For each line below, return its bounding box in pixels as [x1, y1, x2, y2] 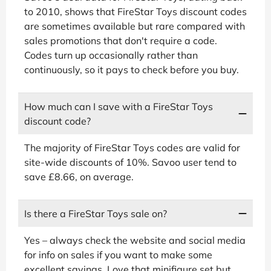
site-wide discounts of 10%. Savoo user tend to [24, 155, 237, 168]
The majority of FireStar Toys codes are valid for [24, 141, 240, 154]
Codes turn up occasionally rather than [24, 48, 198, 61]
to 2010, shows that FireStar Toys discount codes [24, 5, 247, 18]
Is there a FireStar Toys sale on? [24, 207, 167, 220]
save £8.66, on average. [24, 170, 134, 183]
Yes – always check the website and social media [24, 233, 246, 246]
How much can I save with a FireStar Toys [24, 100, 213, 113]
